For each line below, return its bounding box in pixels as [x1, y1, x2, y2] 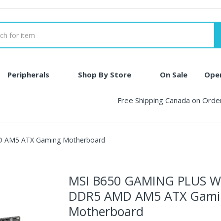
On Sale [160, 70, 187, 79]
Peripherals [7, 70, 49, 79]
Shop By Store [78, 70, 131, 79]
